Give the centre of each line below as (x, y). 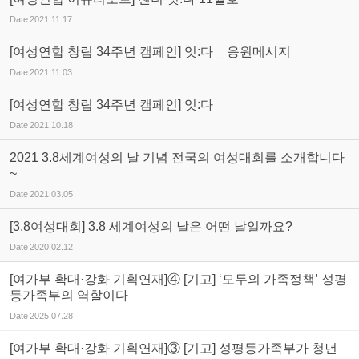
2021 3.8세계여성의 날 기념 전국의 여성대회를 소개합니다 (177, 157)
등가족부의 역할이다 (69, 295)
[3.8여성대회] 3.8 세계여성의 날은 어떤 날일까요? (151, 226)
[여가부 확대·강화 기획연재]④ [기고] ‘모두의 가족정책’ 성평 (178, 279)
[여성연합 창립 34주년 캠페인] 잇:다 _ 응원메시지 (150, 52)
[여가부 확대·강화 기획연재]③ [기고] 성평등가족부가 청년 (173, 348)
